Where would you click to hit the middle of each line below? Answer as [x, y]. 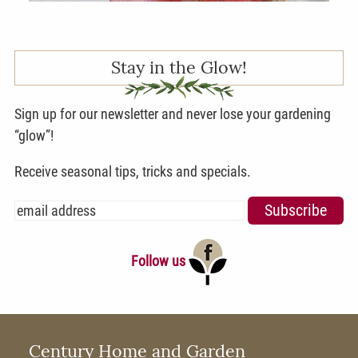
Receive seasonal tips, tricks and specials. [133, 171]
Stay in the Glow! [179, 68]
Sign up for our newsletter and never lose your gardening [173, 113]
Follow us [160, 261]
